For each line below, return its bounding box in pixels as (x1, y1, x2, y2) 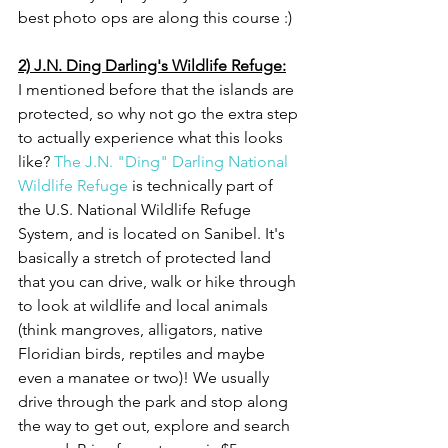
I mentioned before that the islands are (18, 80, 298, 99)
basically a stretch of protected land (18, 248, 275, 267)
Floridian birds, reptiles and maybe (18, 344, 269, 363)
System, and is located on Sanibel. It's (18, 224, 289, 243)
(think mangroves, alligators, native (18, 320, 267, 339)
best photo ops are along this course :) (18, 8, 292, 27)
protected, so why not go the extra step (18, 104, 302, 123)
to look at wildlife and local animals (18, 296, 272, 315)
